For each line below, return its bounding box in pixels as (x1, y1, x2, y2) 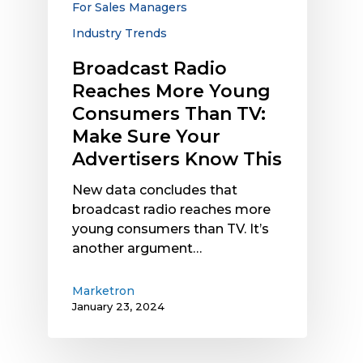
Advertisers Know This (72, 148, 282, 171)
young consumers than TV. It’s (72, 221, 269, 237)
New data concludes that (72, 182, 237, 199)
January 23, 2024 (72, 300, 164, 314)
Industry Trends (72, 26, 167, 41)
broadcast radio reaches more (72, 202, 271, 218)
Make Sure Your (72, 126, 220, 148)
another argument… (72, 241, 202, 257)
